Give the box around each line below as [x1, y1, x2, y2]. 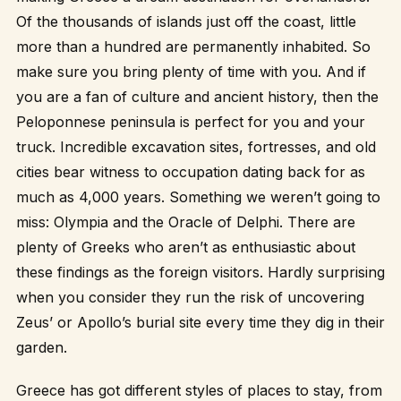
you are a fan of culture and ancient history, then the [16, 87, 379, 106]
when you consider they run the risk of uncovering [16, 287, 364, 306]
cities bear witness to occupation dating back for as [16, 162, 365, 181]
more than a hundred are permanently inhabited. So [16, 37, 371, 55]
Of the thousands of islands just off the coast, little [16, 12, 356, 30]
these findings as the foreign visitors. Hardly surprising [16, 262, 385, 281]
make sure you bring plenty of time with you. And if [16, 62, 366, 81]
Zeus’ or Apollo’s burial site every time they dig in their [16, 312, 385, 331]
